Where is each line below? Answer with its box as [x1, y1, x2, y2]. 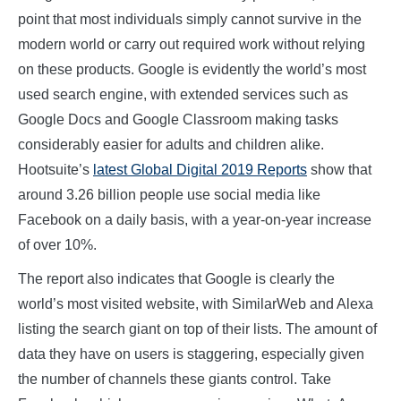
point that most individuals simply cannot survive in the [18, 12, 362, 28]
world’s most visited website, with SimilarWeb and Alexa [18, 296, 373, 312]
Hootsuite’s [18, 162, 93, 178]
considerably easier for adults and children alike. [18, 137, 324, 153]
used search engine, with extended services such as [18, 87, 348, 103]
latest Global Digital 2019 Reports [93, 162, 307, 178]
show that [307, 162, 371, 178]
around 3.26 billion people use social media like [18, 187, 320, 203]
